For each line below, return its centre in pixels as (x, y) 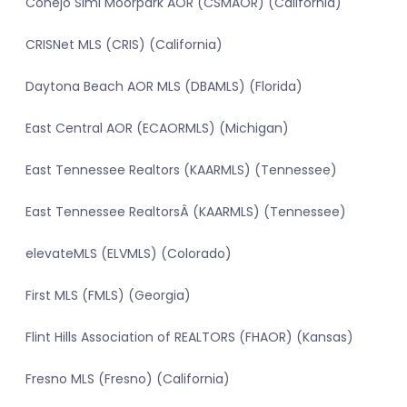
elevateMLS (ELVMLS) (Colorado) (129, 254)
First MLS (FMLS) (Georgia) (108, 296)
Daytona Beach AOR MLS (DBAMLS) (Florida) (164, 87)
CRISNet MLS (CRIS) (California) (124, 45)
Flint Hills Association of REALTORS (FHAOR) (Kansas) (189, 338)
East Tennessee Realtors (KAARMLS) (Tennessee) (181, 170)
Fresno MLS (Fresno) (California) (128, 379)
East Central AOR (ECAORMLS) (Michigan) (157, 129)
